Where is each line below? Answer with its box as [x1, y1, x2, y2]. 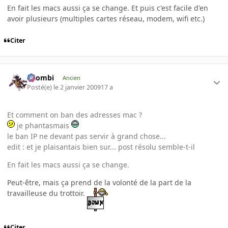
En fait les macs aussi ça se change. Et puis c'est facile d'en [7, 3, 208, 13]
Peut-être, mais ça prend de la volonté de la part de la [7, 177, 191, 187]
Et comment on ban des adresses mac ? [7, 109, 142, 120]
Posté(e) [27, 82, 54, 92]
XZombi [27, 73, 54, 83]
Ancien [62, 74, 80, 82]
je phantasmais [15, 120, 71, 130]
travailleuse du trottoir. [7, 188, 87, 198]
